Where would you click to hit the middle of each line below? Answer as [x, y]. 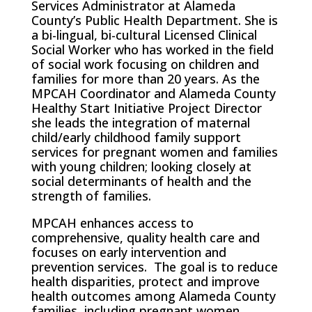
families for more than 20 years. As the [145, 78]
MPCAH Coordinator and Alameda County [153, 93]
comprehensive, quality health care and [145, 237]
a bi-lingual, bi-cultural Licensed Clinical [144, 34]
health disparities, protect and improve [145, 281]
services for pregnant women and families [154, 151]
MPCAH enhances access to [112, 223]
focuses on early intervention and [128, 252]
